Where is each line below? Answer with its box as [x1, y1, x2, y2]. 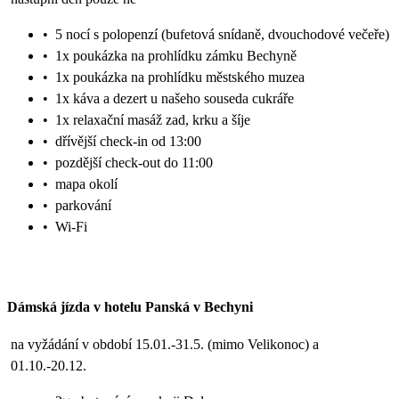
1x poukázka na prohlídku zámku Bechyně [55, 47, 297, 63]
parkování [55, 197, 111, 213]
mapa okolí [55, 175, 118, 191]
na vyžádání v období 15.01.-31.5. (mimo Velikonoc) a [11, 337, 319, 353]
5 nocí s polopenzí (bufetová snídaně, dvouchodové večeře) [55, 26, 389, 42]
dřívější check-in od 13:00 [55, 133, 201, 149]
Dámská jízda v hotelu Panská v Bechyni [7, 299, 253, 315]
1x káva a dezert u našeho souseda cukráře [55, 90, 294, 106]
